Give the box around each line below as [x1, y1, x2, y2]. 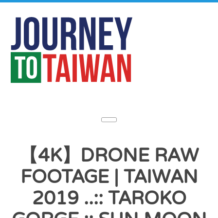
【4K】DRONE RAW [19, 144, 199, 167]
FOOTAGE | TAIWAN [20, 165, 198, 189]
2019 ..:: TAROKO [32, 187, 186, 210]
